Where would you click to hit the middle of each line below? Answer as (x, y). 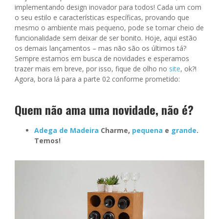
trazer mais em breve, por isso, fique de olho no (92, 68)
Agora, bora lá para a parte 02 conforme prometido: (97, 79)
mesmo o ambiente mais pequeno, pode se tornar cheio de (109, 27)
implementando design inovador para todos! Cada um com (108, 7)
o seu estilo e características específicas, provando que (102, 17)
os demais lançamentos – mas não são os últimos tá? (100, 48)
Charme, (115, 130)
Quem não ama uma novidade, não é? (104, 109)
